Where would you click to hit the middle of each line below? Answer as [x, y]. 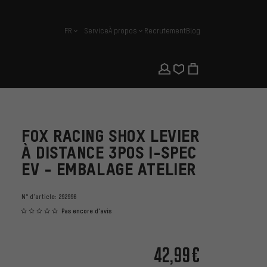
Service [96, 31]
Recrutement [165, 31]
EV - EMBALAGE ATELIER [109, 169]
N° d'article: [40, 197]
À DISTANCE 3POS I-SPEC [109, 153]
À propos [123, 31]
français [77, 35]
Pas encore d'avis [86, 211]
